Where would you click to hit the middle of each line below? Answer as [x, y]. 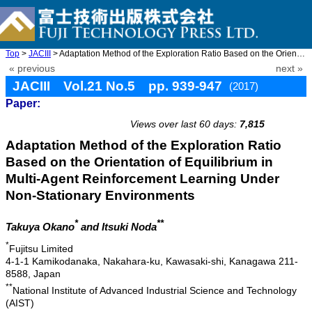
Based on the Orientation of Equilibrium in [139, 162]
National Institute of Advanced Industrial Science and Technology [155, 290]
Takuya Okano [40, 227]
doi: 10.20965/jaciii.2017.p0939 [230, 108]
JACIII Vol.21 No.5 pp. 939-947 [117, 86]
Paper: [23, 103]
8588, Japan [33, 273]
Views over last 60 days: [184, 124]
